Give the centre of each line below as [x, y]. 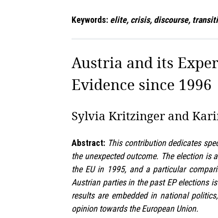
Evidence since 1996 [142, 85]
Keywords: [91, 20]
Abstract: [88, 143]
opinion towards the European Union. [135, 209]
